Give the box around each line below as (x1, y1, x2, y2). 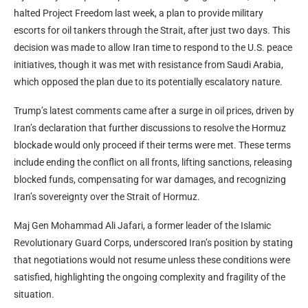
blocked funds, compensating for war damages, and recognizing (14, 173, 286, 185)
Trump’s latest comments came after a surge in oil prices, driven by (14, 104, 294, 116)
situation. (14, 288, 54, 300)
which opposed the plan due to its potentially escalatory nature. (14, 76, 283, 87)
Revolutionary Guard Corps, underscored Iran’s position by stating (14, 236, 293, 248)
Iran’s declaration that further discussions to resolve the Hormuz (14, 122, 286, 133)
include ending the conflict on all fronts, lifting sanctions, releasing (14, 156, 292, 168)
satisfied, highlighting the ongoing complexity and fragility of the (14, 271, 285, 283)
